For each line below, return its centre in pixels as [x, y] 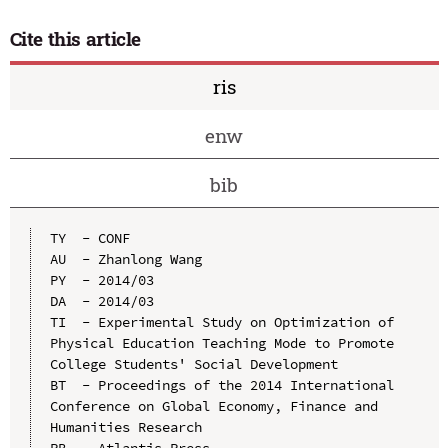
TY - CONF [89, 237]
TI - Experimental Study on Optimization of [221, 321]
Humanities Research [125, 426]
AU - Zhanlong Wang [125, 258]
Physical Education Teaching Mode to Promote [221, 342]
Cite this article [75, 39]
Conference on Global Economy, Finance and [213, 405]
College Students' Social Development [193, 363]
